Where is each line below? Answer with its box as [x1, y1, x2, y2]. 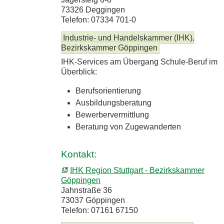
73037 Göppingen [61, 195, 125, 204]
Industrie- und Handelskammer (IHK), [63, 33, 194, 42]
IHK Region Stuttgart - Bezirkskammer [70, 165, 204, 174]
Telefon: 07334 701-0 [61, 15, 136, 24]
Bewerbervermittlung [75, 110, 149, 119]
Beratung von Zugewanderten [75, 122, 181, 131]
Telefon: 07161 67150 [61, 205, 138, 214]
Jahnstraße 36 [61, 185, 112, 194]
